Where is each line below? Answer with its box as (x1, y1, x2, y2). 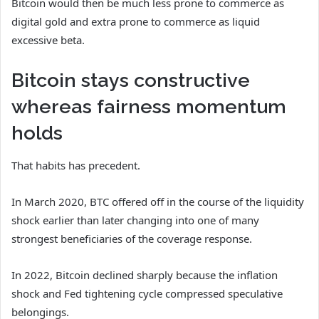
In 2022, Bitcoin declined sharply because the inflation (11, 267, 278, 282)
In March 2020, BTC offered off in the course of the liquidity (11, 194, 304, 209)
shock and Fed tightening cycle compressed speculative (11, 286, 283, 300)
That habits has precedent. (11, 157, 140, 172)
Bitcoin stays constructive (11, 69, 250, 92)
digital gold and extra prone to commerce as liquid (11, 14, 260, 29)
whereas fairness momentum (11, 95, 286, 118)
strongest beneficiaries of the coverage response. (11, 231, 252, 246)
